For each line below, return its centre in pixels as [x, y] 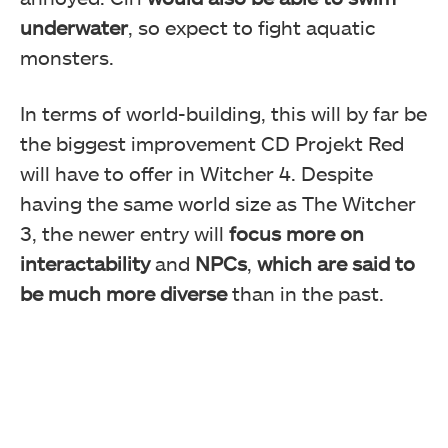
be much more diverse [123, 292]
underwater [74, 26]
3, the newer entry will [124, 232]
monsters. [67, 56]
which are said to [333, 262]
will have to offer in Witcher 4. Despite [196, 172]
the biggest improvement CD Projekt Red [212, 142]
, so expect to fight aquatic [252, 26]
